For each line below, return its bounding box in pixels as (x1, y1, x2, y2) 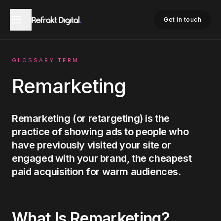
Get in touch (164, 16, 201, 23)
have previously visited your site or (12, 139, 171, 151)
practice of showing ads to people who (12, 126, 189, 138)
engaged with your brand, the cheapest (12, 152, 192, 164)
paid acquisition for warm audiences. (12, 166, 181, 178)
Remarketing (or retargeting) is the (12, 112, 170, 124)
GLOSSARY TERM (12, 57, 79, 64)
